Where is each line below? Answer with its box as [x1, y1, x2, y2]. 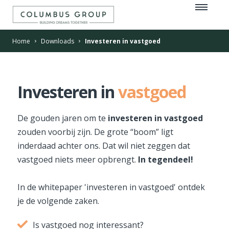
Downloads [41, 37, 74, 45]
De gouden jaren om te [17, 112, 108, 124]
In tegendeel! [138, 154, 193, 165]
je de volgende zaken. [17, 195, 99, 207]
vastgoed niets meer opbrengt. [17, 154, 138, 165]
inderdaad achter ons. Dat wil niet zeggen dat [17, 140, 190, 151]
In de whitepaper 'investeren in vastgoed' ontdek [17, 181, 205, 193]
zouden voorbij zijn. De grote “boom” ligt [17, 126, 173, 138]
